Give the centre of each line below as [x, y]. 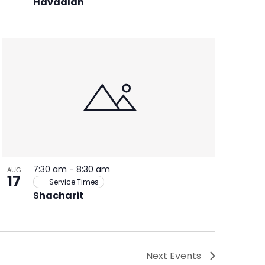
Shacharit [58, 195]
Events [185, 256]
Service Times [74, 182]
